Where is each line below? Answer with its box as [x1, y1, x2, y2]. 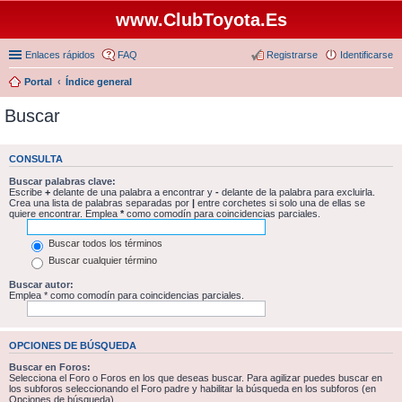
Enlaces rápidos [25, 49, 95, 60]
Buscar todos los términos [46, 238, 162, 249]
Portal [24, 76, 52, 87]
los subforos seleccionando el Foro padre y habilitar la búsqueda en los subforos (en [9, 383, 376, 394]
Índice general [66, 76, 132, 87]
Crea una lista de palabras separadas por [9, 197, 192, 208]
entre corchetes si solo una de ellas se [195, 197, 365, 208]
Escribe [9, 186, 45, 197]
